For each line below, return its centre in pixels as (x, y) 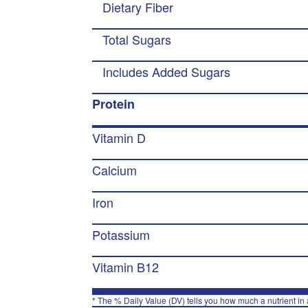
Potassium (121, 234)
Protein (114, 104)
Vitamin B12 (126, 267)
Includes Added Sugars (167, 71)
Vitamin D (119, 137)
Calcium (115, 170)
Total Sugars (137, 39)
